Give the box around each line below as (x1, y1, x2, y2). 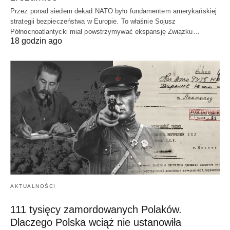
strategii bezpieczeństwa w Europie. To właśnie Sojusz (10, 17, 176, 26)
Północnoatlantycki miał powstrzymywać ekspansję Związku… (10, 28, 200, 36)
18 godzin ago (10, 36, 62, 46)
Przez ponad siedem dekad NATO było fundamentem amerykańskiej (10, 7, 217, 15)
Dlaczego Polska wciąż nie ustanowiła (10, 217, 181, 228)
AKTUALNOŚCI (10, 183, 56, 189)
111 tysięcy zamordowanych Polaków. (10, 204, 182, 216)
